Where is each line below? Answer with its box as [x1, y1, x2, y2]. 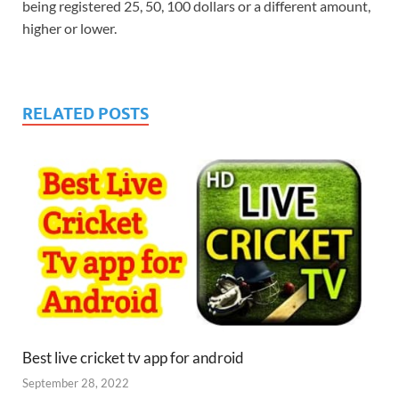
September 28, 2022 [22, 376, 129, 390]
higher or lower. [22, 20, 117, 37]
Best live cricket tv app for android [22, 347, 244, 367]
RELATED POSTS [22, 104, 149, 124]
